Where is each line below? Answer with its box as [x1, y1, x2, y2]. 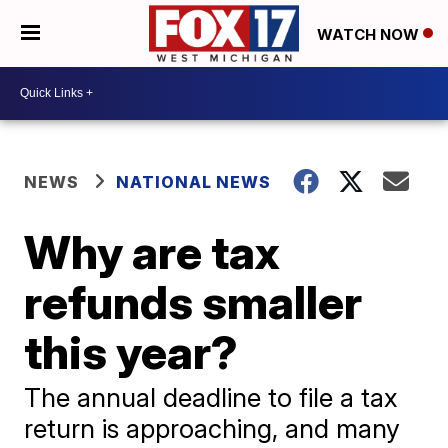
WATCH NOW [317, 24, 423, 44]
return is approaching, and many [24, 412, 401, 444]
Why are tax [24, 223, 281, 280]
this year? [24, 323, 239, 380]
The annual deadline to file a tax [24, 381, 399, 413]
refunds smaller [24, 273, 363, 330]
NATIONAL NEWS [116, 171, 272, 192]
